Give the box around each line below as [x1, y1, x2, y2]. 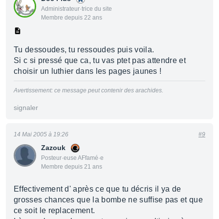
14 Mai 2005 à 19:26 [14, 131, 68, 138]
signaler [14, 104, 38, 111]
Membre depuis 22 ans [41, 14, 102, 21]
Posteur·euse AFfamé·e [41, 154, 104, 161]
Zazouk [41, 144, 66, 152]
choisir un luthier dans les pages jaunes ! [14, 67, 162, 75]
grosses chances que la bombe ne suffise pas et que [14, 196, 203, 204]
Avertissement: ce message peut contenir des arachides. [14, 87, 163, 94]
